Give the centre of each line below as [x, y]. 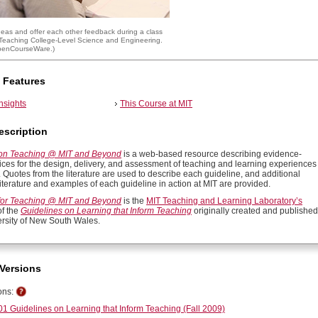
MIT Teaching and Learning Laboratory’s [224, 201]
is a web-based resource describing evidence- [212, 154]
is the [134, 201]
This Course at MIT [156, 104]
